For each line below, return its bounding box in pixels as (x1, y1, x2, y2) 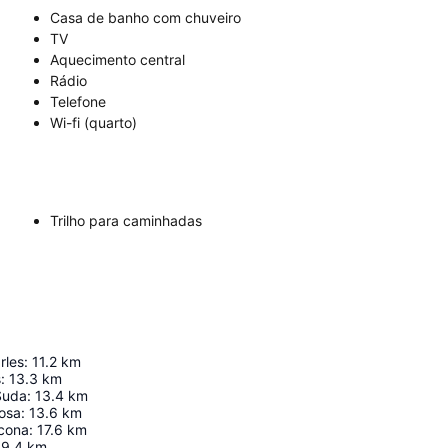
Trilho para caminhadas (50, 212, 202, 229)
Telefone (50, 93, 106, 110)
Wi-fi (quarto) (50, 114, 137, 131)
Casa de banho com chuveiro (50, 9, 241, 26)
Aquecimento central (50, 51, 185, 68)
